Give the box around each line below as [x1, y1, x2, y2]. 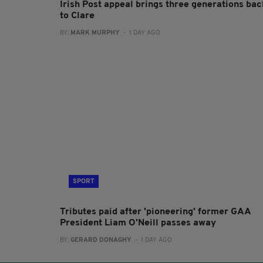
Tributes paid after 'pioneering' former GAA [60, 207, 251, 217]
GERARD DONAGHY [70, 237, 131, 244]
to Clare [60, 11, 95, 21]
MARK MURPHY [70, 29, 120, 36]
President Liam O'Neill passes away [60, 218, 216, 228]
